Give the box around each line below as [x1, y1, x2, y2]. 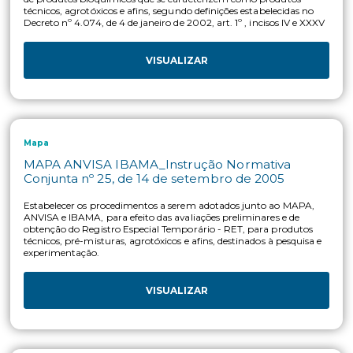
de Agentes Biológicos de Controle [27, 191, 209, 206]
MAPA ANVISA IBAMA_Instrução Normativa [27, 128, 343, 146]
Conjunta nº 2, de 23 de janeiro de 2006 [27, 144, 306, 162]
